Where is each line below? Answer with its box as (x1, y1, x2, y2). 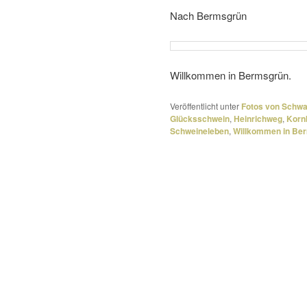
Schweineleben (170, 125, 229, 138)
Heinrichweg (234, 112, 282, 125)
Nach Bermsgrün (170, 8, 247, 23)
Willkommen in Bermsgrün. (170, 68, 291, 83)
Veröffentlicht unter (170, 100, 239, 112)
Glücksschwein (170, 112, 230, 125)
